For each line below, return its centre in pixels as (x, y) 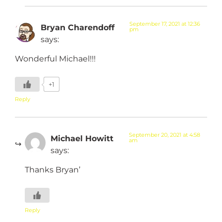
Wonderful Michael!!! (55, 58)
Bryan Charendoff (78, 28)
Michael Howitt (82, 139)
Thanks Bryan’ (53, 169)
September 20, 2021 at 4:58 (165, 135)
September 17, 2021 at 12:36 (165, 24)
